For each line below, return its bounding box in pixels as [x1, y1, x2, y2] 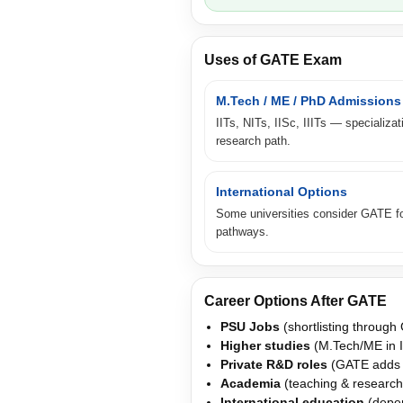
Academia [220, 375, 281, 390]
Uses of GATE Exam [204, 51, 342, 67]
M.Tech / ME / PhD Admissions [216, 93, 401, 108]
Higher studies [220, 337, 310, 353]
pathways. [216, 224, 269, 238]
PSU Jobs [220, 318, 280, 334]
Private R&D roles [220, 356, 327, 372]
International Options [216, 184, 347, 199]
